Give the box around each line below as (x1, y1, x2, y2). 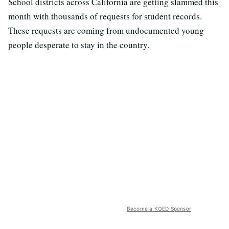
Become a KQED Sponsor (126, 205, 191, 212)
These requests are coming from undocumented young (8, 25, 204, 37)
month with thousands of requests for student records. (8, 10, 202, 22)
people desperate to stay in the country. (8, 39, 149, 51)
